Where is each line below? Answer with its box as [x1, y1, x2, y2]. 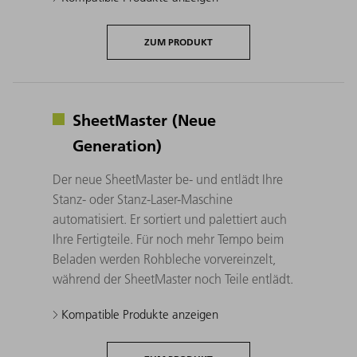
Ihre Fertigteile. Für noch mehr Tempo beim [53, 230, 284, 247]
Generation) [73, 134, 162, 155]
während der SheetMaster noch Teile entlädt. [53, 270, 293, 287]
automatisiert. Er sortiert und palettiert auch [53, 210, 287, 227]
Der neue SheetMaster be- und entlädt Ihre [53, 171, 283, 187]
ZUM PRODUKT [144, 35, 213, 48]
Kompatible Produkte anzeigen [58, 306, 218, 322]
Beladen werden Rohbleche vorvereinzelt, [53, 250, 276, 267]
